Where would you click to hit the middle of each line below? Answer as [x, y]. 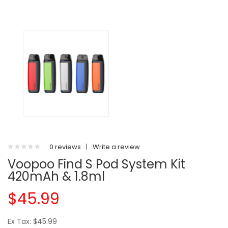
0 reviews [65, 147]
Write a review [116, 147]
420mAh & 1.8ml [56, 176]
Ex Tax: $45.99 [32, 221]
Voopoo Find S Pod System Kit [96, 164]
